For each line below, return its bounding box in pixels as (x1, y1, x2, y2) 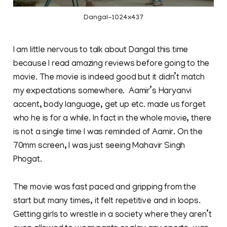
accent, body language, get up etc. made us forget (13, 100, 206, 110)
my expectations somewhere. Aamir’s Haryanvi (13, 87, 192, 96)
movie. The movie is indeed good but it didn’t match (13, 73, 205, 83)
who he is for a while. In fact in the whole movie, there (13, 114, 212, 124)
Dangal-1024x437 (84, 14, 143, 22)
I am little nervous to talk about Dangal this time (13, 46, 188, 55)
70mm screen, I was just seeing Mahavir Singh (13, 141, 185, 151)
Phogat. (13, 155, 42, 165)
